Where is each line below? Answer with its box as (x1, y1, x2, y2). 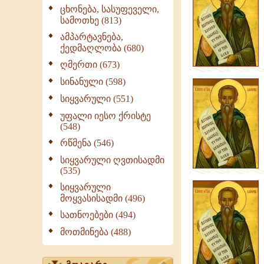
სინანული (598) (60, 77, 126, 87)
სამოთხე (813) (60, 15, 121, 25)
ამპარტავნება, (60, 32, 123, 42)
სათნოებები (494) (60, 210, 136, 220)
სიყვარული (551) (60, 94, 133, 104)
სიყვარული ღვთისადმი (60, 155, 164, 165)
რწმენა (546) (60, 138, 114, 148)
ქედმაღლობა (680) (60, 43, 144, 53)
